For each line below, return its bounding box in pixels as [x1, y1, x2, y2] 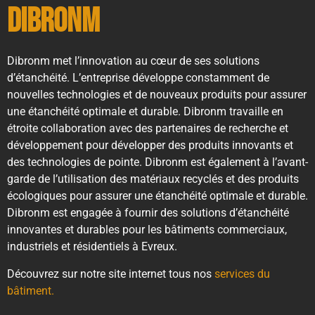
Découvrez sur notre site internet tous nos [7, 266, 214, 281]
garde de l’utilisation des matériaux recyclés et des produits [7, 172, 299, 186]
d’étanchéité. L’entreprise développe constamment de [7, 71, 269, 85]
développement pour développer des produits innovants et [7, 139, 293, 153]
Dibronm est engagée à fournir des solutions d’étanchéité [7, 206, 289, 220]
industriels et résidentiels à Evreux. [7, 240, 177, 254]
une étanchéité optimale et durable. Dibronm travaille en [7, 105, 283, 119]
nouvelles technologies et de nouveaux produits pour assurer [7, 88, 307, 102]
